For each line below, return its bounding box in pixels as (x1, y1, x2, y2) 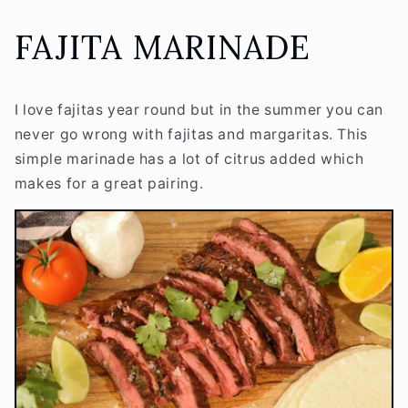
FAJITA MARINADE (14, 26, 311, 69)
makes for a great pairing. (14, 174, 208, 192)
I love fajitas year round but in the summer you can (14, 100, 383, 118)
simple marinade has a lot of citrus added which (14, 149, 364, 168)
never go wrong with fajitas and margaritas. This (14, 125, 368, 143)
